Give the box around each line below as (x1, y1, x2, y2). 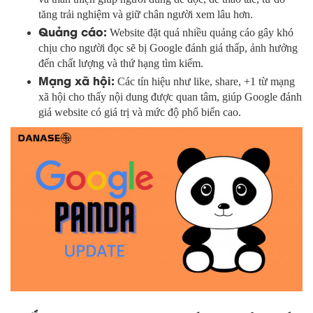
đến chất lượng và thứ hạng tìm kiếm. (38, 57, 203, 70)
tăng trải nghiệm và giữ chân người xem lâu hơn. (38, 8, 253, 21)
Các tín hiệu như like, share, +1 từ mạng (115, 75, 295, 88)
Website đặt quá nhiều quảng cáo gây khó (107, 27, 293, 39)
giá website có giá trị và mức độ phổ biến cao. (38, 106, 241, 119)
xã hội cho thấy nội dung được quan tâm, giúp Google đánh (38, 91, 302, 103)
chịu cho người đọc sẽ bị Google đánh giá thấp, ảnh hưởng (38, 42, 298, 54)
